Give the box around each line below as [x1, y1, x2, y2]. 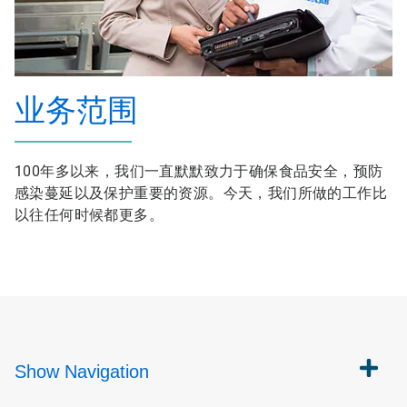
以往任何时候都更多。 [15, 206, 164, 223]
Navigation [65, 362, 149, 382]
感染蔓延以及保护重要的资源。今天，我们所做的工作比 [15, 184, 387, 202]
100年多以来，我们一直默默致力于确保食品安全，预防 [15, 163, 383, 180]
